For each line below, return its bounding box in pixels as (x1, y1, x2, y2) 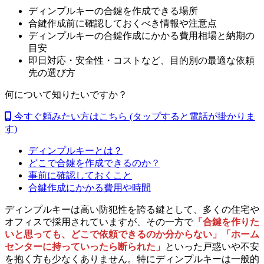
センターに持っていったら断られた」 (5, 241, 165, 252)
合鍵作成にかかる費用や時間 (28, 182, 151, 193)
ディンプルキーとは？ (28, 145, 123, 156)
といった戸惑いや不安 (165, 241, 259, 252)
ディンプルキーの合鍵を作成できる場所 (28, 5, 198, 16)
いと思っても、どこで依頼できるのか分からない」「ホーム (5, 229, 259, 239)
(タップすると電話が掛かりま (130, 111, 255, 121)
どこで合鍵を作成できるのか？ (28, 157, 160, 168)
